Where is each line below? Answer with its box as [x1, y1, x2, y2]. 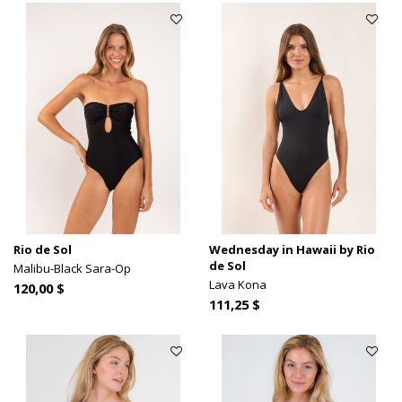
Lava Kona [209, 275, 267, 293]
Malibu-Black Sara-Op [13, 259, 131, 276]
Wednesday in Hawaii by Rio [209, 240, 376, 258]
